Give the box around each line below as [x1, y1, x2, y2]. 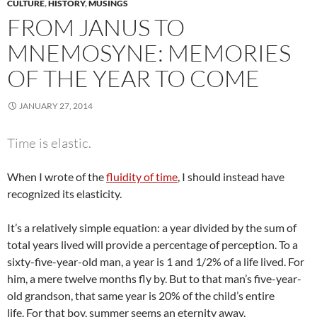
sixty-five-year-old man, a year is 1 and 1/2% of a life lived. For [7, 254, 304, 268]
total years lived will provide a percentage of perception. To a [7, 237, 298, 251]
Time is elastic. [7, 134, 94, 151]
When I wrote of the [7, 169, 106, 183]
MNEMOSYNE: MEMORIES [7, 38, 291, 67]
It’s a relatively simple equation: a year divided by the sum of [7, 220, 296, 234]
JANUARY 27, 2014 [19, 100, 93, 111]
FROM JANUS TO [7, 12, 185, 42]
